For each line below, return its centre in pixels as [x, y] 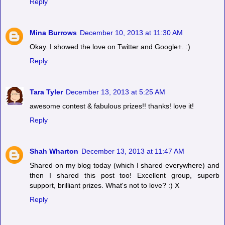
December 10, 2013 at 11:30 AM [131, 33]
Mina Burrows [53, 33]
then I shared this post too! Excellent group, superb [125, 176]
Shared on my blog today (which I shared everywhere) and [125, 165]
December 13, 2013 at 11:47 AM [133, 151]
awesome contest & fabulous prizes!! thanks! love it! [112, 106]
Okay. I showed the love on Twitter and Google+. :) [110, 47]
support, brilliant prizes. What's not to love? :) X [104, 186]
